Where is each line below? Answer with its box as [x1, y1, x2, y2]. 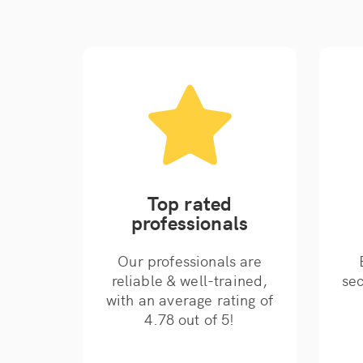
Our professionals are [117, 250, 262, 271]
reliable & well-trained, [111, 270, 268, 290]
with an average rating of [105, 289, 273, 310]
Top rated [147, 189, 233, 216]
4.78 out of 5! [144, 309, 235, 329]
